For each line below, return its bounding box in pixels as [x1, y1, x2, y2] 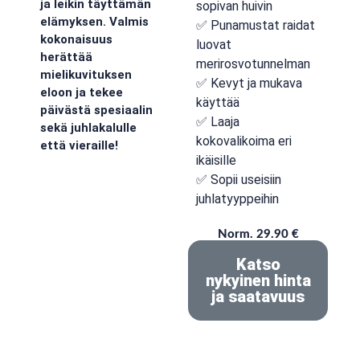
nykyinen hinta [205, 271, 311, 291]
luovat [196, 37, 231, 52]
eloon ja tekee [40, 85, 123, 100]
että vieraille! [40, 138, 118, 153]
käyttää [196, 95, 239, 110]
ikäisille [196, 153, 236, 168]
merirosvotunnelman [196, 56, 310, 72]
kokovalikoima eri [196, 133, 292, 149]
